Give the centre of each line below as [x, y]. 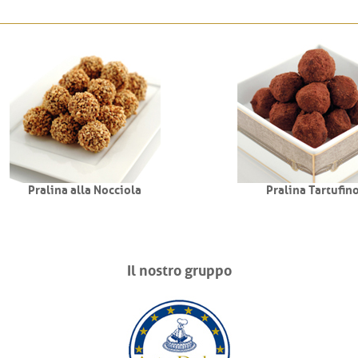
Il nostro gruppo [179, 268]
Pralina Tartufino [293, 189]
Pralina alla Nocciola [65, 189]
